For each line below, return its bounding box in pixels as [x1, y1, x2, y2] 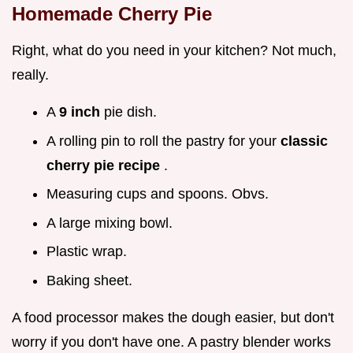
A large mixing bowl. [46, 214, 173, 231]
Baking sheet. [46, 272, 132, 288]
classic [281, 132, 328, 149]
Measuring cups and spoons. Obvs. [46, 186, 269, 203]
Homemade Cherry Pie [12, 2, 212, 24]
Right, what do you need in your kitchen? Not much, [12, 42, 336, 58]
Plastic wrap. [46, 243, 127, 260]
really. [12, 66, 49, 83]
